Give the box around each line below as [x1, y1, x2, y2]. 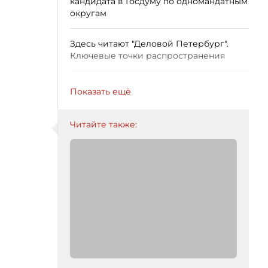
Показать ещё [70, 86, 131, 97]
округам [70, 8, 106, 19]
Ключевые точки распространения [70, 50, 225, 61]
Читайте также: [70, 119, 137, 130]
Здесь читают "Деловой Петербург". [70, 38, 229, 49]
